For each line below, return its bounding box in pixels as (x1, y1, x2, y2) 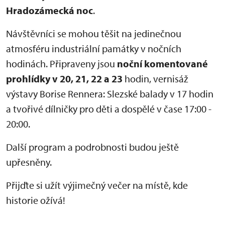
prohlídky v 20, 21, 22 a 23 (6, 72, 125, 85)
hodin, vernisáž (125, 72, 188, 85)
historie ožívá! (6, 194, 65, 206)
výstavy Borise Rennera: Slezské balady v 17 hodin (6, 87, 213, 100)
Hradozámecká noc (6, 4, 93, 17)
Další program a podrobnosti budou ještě (6, 141, 179, 153)
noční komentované (117, 57, 208, 70)
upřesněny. (6, 156, 52, 168)
